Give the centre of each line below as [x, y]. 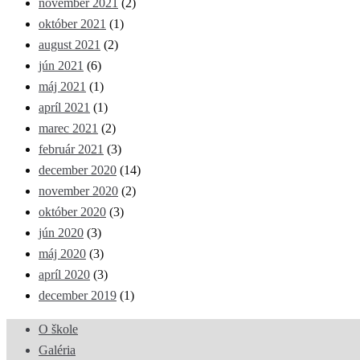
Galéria [57, 350]
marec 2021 [68, 129]
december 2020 [78, 170]
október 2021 [72, 24]
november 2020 [78, 191]
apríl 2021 [64, 108]
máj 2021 [62, 87]
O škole [58, 329]
